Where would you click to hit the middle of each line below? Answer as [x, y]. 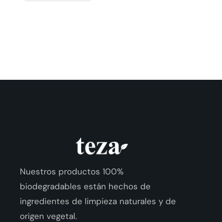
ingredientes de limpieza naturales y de [98, 201]
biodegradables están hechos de [85, 187]
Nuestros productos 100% [72, 172]
